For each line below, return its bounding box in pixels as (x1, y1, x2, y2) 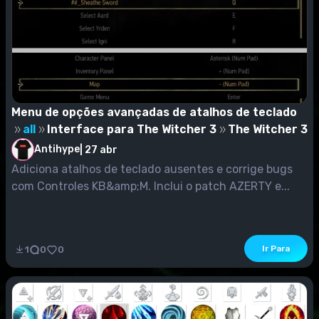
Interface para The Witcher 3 (47, 122, 216, 137)
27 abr (85, 143, 117, 156)
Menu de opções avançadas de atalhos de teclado (11, 105, 297, 120)
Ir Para (262, 243, 290, 253)
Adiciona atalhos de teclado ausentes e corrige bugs (11, 162, 293, 177)
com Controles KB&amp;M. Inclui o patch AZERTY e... (11, 179, 290, 194)
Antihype (34, 143, 80, 156)
